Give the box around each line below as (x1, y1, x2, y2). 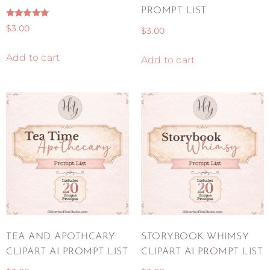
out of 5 (6, 36, 38, 45)
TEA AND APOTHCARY (6, 232, 116, 242)
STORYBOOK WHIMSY (141, 232, 249, 242)
